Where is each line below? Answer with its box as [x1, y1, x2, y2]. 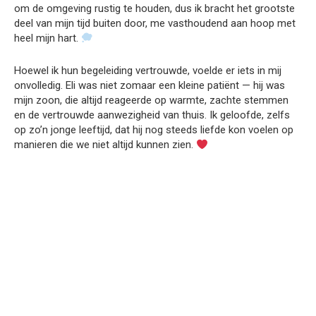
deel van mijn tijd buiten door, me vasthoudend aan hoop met [14, 17, 296, 30]
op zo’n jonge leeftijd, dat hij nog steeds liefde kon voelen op [14, 123, 293, 136]
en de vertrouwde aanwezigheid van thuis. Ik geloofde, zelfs [14, 109, 290, 121]
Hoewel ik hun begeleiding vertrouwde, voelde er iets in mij [14, 64, 281, 77]
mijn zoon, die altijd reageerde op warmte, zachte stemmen [14, 94, 288, 107]
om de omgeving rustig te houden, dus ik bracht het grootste [14, 2, 295, 15]
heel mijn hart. [14, 32, 81, 44]
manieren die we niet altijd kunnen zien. [14, 138, 196, 151]
